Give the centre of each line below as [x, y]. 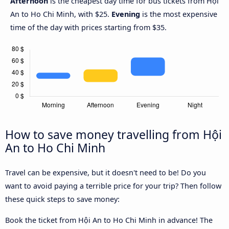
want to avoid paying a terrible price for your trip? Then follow [113, 186]
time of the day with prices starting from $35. [88, 28]
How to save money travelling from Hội [113, 135]
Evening [126, 14]
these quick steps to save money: [62, 199]
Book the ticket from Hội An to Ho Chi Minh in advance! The [109, 220]
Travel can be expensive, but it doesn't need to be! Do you [106, 173]
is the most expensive [179, 14]
